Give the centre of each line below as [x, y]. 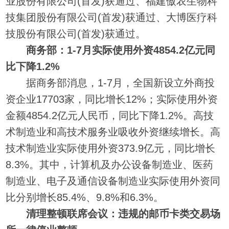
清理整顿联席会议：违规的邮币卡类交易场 [123, 213]
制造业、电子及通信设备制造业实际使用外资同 [113, 181]
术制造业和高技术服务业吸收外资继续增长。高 [113, 132]
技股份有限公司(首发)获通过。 [76, 33]
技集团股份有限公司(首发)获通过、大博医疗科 [112, 17]
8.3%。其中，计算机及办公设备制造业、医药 [110, 164]
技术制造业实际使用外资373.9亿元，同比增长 [111, 148]
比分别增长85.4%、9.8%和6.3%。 [85, 197]
